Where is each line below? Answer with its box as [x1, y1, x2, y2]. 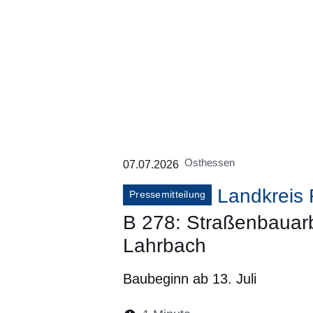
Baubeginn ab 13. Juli [123, 270, 256, 286]
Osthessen [184, 156, 235, 168]
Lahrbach [123, 234, 206, 256]
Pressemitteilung [129, 188, 206, 200]
